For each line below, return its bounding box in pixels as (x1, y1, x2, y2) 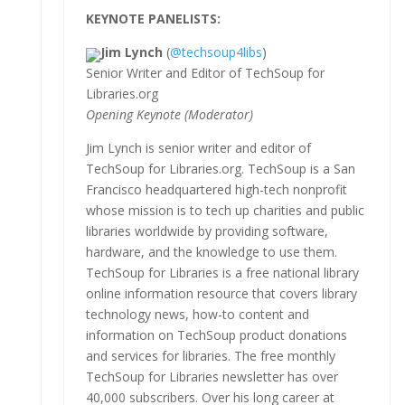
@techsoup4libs (169, 42, 262, 61)
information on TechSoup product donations (85, 325, 347, 344)
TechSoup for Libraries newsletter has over (85, 367, 338, 385)
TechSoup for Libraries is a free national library (85, 263, 359, 281)
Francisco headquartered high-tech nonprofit (85, 180, 347, 198)
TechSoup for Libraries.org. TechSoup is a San (85, 159, 355, 177)
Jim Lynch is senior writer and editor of (85, 138, 311, 156)
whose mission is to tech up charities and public (85, 201, 364, 219)
